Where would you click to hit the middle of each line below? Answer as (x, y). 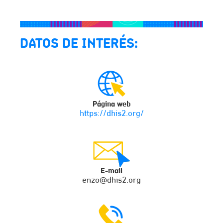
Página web (111, 104)
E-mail (111, 171)
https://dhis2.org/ (111, 113)
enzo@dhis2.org (111, 180)
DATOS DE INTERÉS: (79, 44)
